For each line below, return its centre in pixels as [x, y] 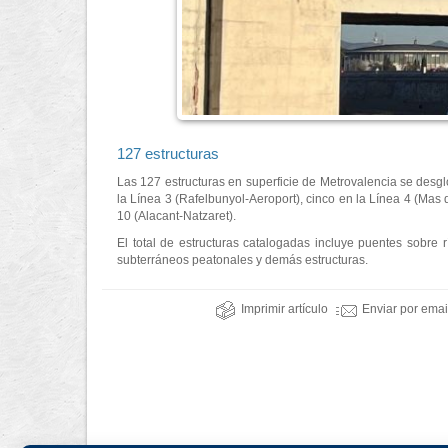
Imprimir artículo [285, 309]
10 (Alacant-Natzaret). [176, 216]
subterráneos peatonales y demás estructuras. [242, 260]
